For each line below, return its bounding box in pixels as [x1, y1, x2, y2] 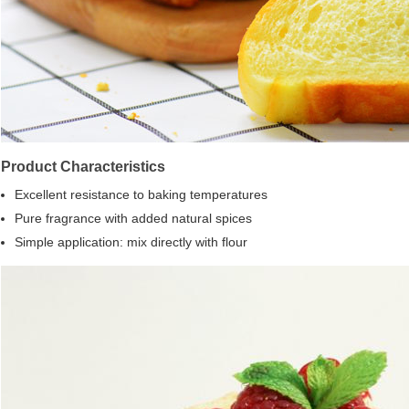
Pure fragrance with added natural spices [15, 211, 252, 226]
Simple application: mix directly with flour [15, 235, 247, 250]
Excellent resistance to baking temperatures [15, 187, 267, 203]
